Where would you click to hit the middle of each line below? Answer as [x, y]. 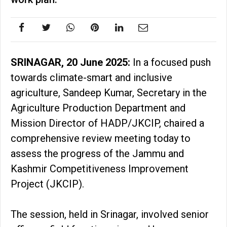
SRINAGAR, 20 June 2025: [70, 62]
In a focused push [171, 62]
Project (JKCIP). [47, 184]
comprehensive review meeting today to [101, 138]
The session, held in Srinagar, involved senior [110, 214]
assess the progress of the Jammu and [97, 153]
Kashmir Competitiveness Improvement [100, 168]
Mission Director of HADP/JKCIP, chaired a [107, 123]
